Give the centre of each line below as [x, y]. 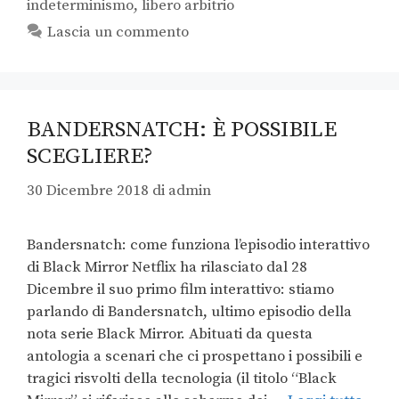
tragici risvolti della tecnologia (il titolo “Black [182, 379]
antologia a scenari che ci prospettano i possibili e [195, 357]
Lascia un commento [118, 32]
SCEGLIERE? [90, 156]
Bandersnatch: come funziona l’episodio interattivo [198, 245]
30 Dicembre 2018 [88, 191]
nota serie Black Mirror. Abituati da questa [170, 334]
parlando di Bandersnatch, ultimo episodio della [189, 312]
